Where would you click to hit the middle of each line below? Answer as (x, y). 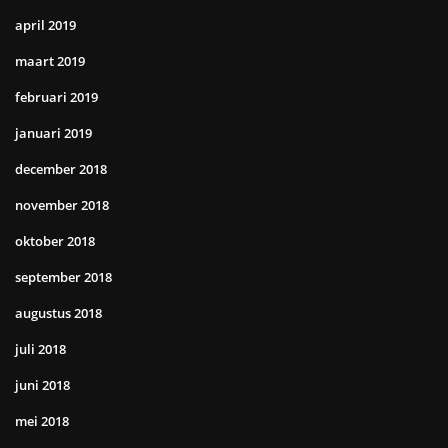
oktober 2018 (55, 241)
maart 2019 (50, 61)
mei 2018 (42, 421)
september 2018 (63, 277)
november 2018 (62, 205)
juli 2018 (40, 349)
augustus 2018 (58, 313)
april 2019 (45, 25)
